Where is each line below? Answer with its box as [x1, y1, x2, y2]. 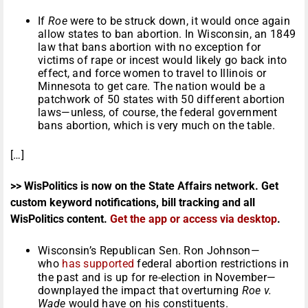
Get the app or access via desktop [110, 212, 277, 226]
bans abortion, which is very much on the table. [38, 119, 276, 133]
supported [83, 257, 135, 271]
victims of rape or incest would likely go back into [38, 54, 287, 67]
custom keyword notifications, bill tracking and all [10, 196, 255, 210]
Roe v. [241, 284, 272, 298]
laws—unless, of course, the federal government [38, 106, 278, 120]
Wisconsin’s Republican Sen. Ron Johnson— [38, 244, 260, 258]
